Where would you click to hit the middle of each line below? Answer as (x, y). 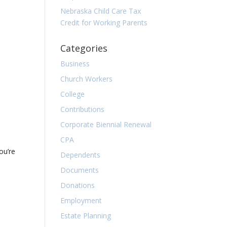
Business (75, 64)
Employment (81, 200)
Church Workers (87, 79)
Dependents (81, 155)
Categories (84, 48)
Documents (80, 170)
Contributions (83, 109)
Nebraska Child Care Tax (101, 11)
